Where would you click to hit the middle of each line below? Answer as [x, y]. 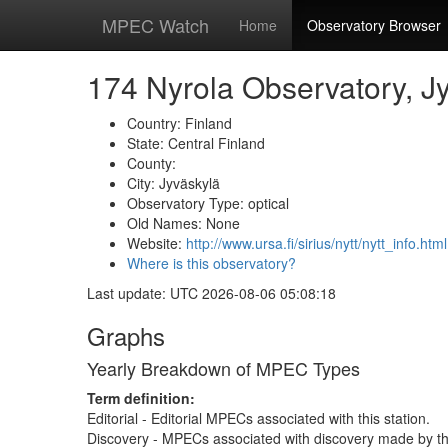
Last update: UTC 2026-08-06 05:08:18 [211, 293]
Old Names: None [183, 223]
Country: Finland [179, 123]
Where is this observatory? [211, 263]
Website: [156, 243]
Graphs [126, 335]
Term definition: [141, 398]
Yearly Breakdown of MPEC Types [223, 368]
